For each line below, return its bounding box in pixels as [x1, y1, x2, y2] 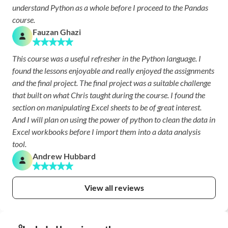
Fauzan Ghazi [33, 27, 81, 37]
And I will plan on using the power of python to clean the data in [12, 115, 215, 124]
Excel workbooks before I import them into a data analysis [12, 127, 201, 136]
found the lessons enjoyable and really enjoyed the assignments [12, 66, 214, 75]
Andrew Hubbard [33, 151, 96, 161]
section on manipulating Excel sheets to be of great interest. [12, 102, 202, 112]
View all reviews [84, 183, 144, 192]
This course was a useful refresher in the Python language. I [12, 53, 201, 63]
